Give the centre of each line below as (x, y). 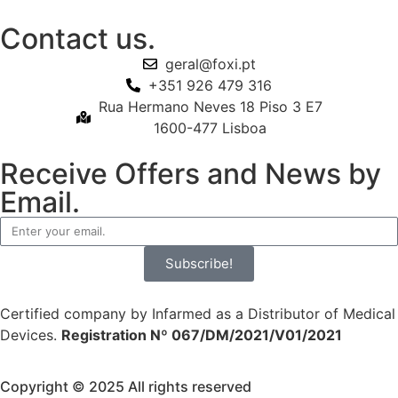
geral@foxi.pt (210, 64)
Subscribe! (199, 264)
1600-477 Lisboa (210, 127)
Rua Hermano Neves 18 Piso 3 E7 (210, 106)
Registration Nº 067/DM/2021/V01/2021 (202, 334)
